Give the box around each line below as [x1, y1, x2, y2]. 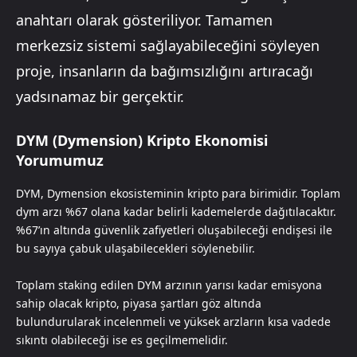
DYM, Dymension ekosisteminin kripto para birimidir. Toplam [16, 186, 340, 202]
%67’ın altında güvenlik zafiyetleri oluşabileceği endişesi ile [16, 222, 332, 238]
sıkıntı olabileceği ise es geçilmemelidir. [16, 332, 228, 348]
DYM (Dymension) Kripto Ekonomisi [16, 131, 268, 151]
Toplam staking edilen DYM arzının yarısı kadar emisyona [16, 277, 322, 293]
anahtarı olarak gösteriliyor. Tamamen [16, 10, 273, 30]
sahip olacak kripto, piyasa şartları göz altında [16, 296, 261, 312]
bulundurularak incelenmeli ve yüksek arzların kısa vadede [16, 314, 331, 330]
